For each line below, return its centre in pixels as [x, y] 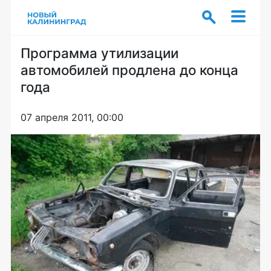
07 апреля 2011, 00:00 [72, 117]
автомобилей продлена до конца [129, 70]
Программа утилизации [100, 53]
